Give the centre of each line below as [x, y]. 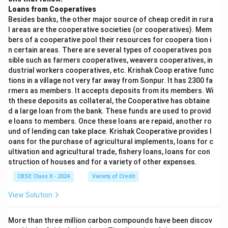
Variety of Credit [113, 177]
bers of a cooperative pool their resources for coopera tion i [110, 40]
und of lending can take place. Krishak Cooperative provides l [110, 132]
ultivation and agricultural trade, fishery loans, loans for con [109, 152]
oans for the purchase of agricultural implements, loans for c [111, 142]
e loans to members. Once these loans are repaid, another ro [110, 121]
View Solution [30, 195]
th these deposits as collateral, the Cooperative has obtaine [109, 101]
